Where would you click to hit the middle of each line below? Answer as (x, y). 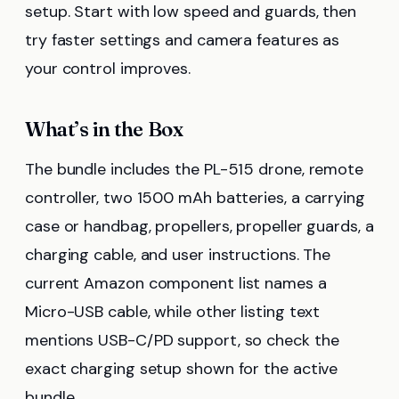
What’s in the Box (104, 130)
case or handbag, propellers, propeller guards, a (199, 227)
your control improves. (108, 69)
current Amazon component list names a (176, 284)
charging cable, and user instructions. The (178, 255)
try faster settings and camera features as (183, 41)
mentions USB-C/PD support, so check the (182, 341)
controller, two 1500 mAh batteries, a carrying (195, 198)
